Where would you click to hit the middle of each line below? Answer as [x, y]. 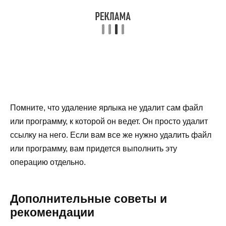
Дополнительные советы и [89, 199]
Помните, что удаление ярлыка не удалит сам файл [106, 107]
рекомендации [52, 212]
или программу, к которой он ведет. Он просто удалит [109, 121]
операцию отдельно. [48, 162]
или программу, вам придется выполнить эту [94, 148]
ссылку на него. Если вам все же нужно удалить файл [111, 135]
